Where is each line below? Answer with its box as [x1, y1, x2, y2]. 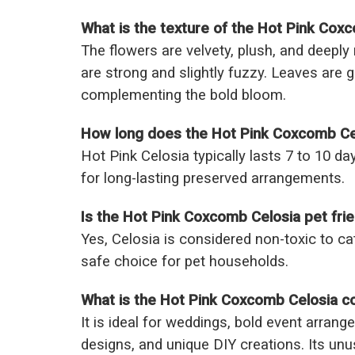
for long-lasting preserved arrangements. [81, 170, 345, 188]
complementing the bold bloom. [81, 86, 286, 105]
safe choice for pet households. [81, 253, 288, 271]
